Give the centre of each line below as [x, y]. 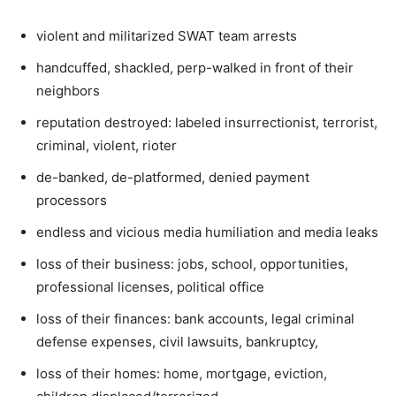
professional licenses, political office [150, 287]
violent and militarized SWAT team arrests [167, 36]
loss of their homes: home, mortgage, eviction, [182, 374]
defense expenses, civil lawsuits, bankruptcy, [177, 342]
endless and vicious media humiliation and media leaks [207, 232]
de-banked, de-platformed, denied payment [173, 178]
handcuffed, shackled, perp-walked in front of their [195, 68]
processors [72, 201]
